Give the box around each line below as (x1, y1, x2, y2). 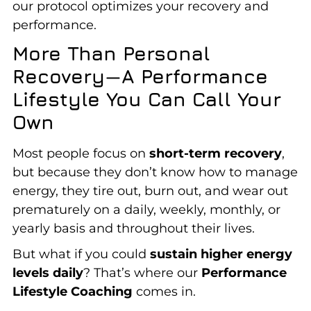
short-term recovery (149, 145, 282, 161)
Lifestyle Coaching (12, 283, 133, 299)
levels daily (12, 264, 83, 280)
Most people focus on (12, 145, 149, 161)
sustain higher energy (149, 246, 292, 262)
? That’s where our (83, 264, 201, 280)
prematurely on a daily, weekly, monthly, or (12, 201, 280, 217)
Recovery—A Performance (12, 64, 268, 87)
